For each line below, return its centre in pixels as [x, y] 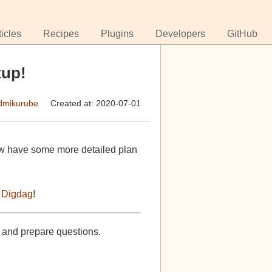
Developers [180, 34]
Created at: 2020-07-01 [96, 104]
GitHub [242, 34]
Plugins [117, 34]
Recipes [61, 34]
